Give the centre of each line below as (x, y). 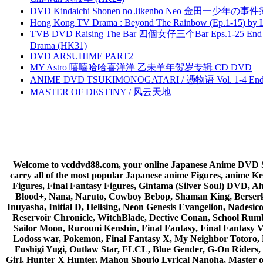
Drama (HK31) (58, 45)
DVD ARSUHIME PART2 (82, 56)
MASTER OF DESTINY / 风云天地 (100, 92)
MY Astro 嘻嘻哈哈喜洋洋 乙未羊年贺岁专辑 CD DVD (141, 67)
